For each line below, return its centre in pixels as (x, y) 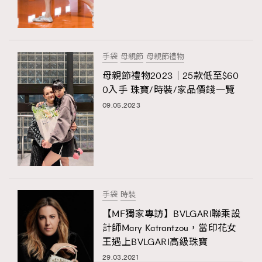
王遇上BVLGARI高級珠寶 (155, 242)
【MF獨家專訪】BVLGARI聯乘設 (172, 214)
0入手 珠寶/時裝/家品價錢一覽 (169, 90)
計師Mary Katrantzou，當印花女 (170, 228)
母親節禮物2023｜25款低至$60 (171, 76)
